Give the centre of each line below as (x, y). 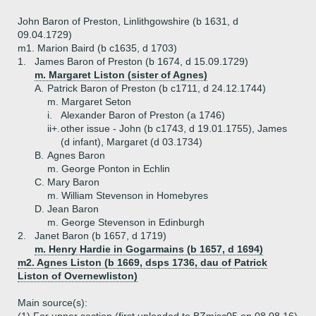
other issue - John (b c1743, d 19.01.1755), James (174, 128)
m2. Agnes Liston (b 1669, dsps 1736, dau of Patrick (142, 262)
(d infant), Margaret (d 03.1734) (132, 142)
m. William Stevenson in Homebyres (128, 195)
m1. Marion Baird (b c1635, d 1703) (97, 48)
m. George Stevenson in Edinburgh (126, 222)
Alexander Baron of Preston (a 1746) (143, 115)
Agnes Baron (76, 155)
